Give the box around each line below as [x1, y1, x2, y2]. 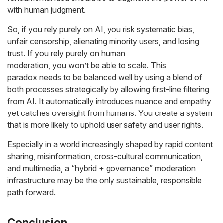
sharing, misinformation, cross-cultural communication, [7, 151, 203, 161]
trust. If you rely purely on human [7, 48, 125, 58]
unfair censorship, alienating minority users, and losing [7, 36, 199, 46]
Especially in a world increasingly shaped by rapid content [7, 139, 213, 149]
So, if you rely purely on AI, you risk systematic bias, [7, 24, 194, 34]
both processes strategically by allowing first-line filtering [7, 84, 209, 94]
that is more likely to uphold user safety [7, 120, 149, 130]
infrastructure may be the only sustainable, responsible [7, 175, 202, 185]
